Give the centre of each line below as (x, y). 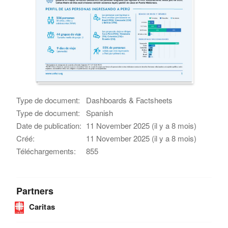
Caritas (42, 207)
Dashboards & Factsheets (130, 100)
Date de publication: (49, 126)
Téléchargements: (46, 151)
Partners (35, 191)
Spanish (100, 113)
